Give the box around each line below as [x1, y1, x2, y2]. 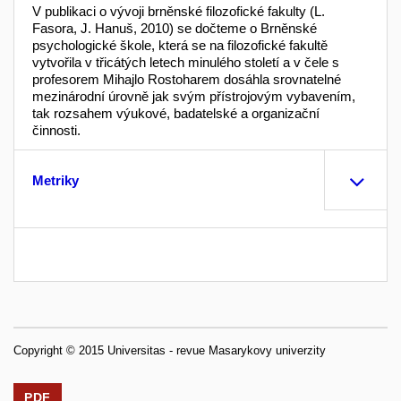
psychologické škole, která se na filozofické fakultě [32, 38, 328, 54]
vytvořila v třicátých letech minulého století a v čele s [32, 55, 339, 71]
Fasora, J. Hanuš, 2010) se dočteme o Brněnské [32, 21, 317, 37]
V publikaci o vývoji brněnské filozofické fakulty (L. [32, 4, 325, 20]
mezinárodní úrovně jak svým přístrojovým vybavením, [32, 89, 355, 105]
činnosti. [32, 123, 81, 139]
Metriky [32, 173, 79, 189]
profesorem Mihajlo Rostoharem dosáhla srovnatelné [32, 72, 341, 88]
